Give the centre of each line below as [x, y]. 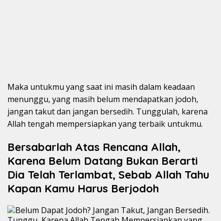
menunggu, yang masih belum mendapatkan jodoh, [103, 99]
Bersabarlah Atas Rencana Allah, [94, 147]
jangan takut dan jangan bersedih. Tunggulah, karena [108, 112]
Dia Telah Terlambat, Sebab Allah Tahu [108, 175]
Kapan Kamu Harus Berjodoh [83, 189]
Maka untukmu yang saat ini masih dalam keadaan [101, 87]
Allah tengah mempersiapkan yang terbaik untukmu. [105, 124]
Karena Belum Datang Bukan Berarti [103, 161]
